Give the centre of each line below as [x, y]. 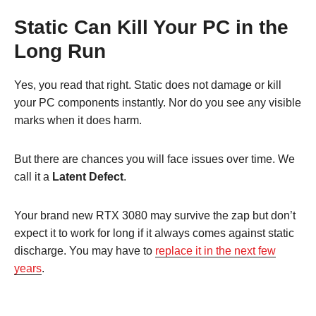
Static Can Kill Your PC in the [151, 28]
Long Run [60, 51]
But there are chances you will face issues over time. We [154, 159]
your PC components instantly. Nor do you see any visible [158, 103]
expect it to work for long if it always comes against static [154, 233]
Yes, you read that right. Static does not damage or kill [148, 85]
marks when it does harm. [78, 121]
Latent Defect [88, 177]
